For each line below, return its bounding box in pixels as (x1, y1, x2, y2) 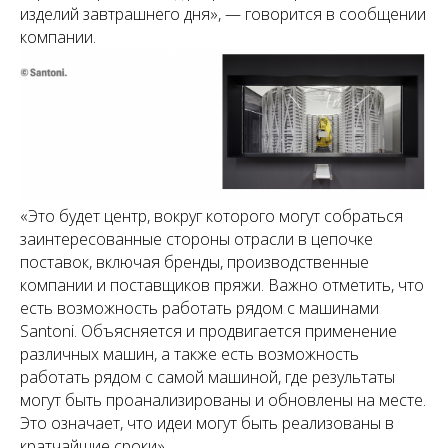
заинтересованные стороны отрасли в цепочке (20, 228, 373, 251)
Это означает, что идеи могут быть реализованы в (20, 412, 394, 435)
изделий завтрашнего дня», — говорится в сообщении (20, 3, 426, 26)
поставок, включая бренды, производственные (20, 251, 369, 274)
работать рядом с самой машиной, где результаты (20, 366, 395, 389)
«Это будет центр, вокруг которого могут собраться (20, 205, 403, 228)
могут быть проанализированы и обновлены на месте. (20, 389, 426, 412)
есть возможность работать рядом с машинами (20, 297, 379, 320)
